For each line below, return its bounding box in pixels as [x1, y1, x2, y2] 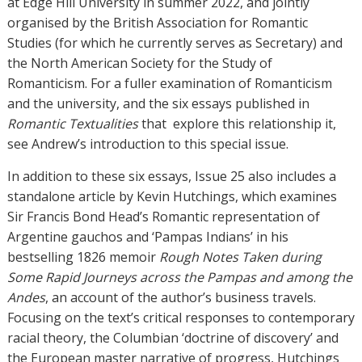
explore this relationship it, [172, 115, 336, 133]
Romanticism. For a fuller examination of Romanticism [6, 74, 332, 92]
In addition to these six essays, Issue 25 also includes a [6, 167, 336, 185]
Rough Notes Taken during [158, 248, 322, 266]
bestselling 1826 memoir [6, 248, 159, 266]
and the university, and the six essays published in [6, 95, 309, 112]
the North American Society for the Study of [6, 54, 272, 72]
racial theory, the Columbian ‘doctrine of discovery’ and [6, 329, 339, 347]
